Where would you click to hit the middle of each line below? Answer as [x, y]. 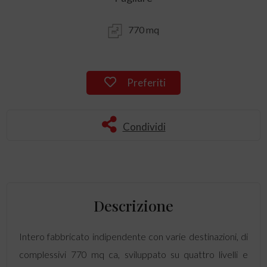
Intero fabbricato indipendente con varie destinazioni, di [133, 236]
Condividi [144, 127]
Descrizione [133, 205]
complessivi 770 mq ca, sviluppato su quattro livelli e [133, 254]
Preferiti [145, 83]
